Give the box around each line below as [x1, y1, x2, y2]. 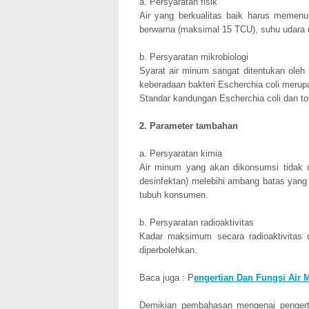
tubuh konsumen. [139, 189, 208, 200]
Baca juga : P [139, 272, 194, 283]
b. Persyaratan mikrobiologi [139, 51, 248, 62]
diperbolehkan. [139, 244, 197, 255]
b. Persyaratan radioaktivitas [139, 217, 254, 228]
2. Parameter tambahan [139, 120, 238, 131]
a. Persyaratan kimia [139, 148, 222, 159]
